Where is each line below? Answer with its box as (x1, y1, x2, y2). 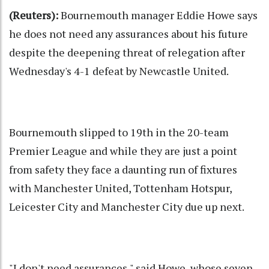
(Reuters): (9, 8, 58, 23)
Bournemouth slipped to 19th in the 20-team (9, 125, 229, 140)
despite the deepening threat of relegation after (9, 45, 245, 60)
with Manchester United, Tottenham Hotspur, (9, 181, 232, 196)
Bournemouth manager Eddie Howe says (58, 8, 258, 23)
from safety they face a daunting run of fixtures (9, 162, 237, 177)
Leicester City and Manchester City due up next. (9, 199, 244, 214)
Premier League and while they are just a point (9, 144, 237, 159)
